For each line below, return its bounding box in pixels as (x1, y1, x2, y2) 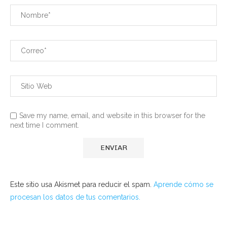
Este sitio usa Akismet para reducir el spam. (10, 180, 154, 188)
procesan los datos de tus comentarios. (10, 193, 140, 201)
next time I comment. (10, 121, 79, 129)
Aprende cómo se (154, 180, 213, 188)
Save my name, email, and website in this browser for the (19, 111, 205, 120)
